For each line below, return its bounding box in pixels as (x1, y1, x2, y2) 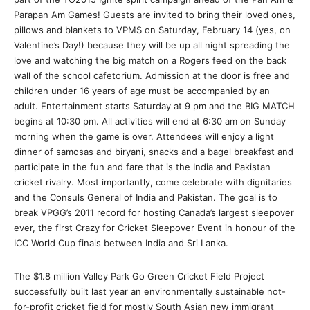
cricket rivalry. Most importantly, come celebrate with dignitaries (14, 176, 292, 188)
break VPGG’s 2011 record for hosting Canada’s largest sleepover (14, 207, 294, 218)
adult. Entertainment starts (14, 100, 133, 111)
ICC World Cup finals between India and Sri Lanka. (14, 237, 228, 248)
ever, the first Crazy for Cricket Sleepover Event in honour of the (14, 222, 295, 233)
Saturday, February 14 (158, 24, 253, 35)
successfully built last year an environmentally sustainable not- (14, 286, 286, 297)
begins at (14, 116, 57, 127)
